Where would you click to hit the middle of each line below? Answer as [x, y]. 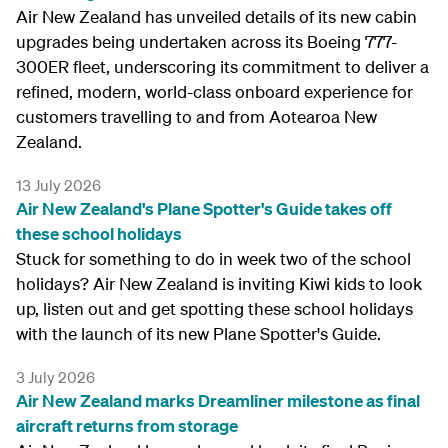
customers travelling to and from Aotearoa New [196, 116]
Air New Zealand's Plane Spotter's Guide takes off [204, 208]
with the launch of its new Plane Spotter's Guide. [198, 333]
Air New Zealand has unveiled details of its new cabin [216, 16]
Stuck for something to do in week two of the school [213, 258]
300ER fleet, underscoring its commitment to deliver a [222, 66]
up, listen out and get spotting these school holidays [214, 308]
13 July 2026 [58, 185]
